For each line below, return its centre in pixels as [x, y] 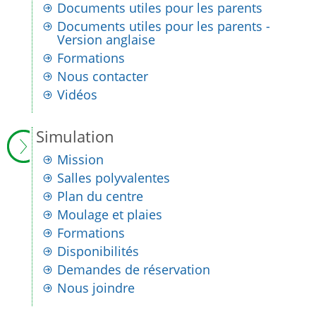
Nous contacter [103, 76]
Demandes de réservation [134, 269]
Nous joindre [96, 288]
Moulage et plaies [110, 214]
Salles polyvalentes [114, 178]
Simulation [75, 136]
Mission [80, 159]
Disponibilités [98, 251]
